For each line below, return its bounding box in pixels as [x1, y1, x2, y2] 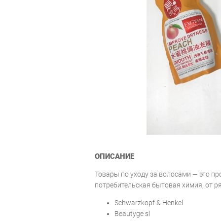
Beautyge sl [114, 209, 150, 218]
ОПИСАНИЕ [95, 151, 134, 161]
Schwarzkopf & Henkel [114, 198, 183, 207]
